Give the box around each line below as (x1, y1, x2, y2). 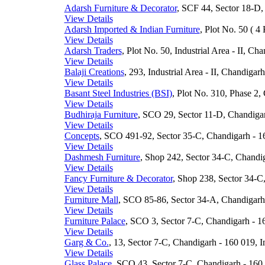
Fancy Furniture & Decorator (64, 173, 173, 183)
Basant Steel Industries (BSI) (64, 88, 172, 98)
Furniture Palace (64, 216, 125, 226)
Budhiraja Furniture (64, 109, 138, 119)
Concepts (64, 131, 99, 141)
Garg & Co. (64, 237, 109, 247)
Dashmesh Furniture (64, 152, 140, 162)
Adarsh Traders (64, 46, 122, 56)
